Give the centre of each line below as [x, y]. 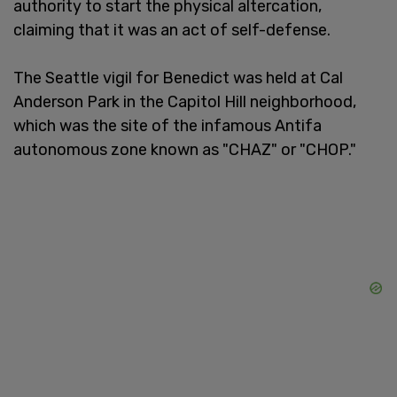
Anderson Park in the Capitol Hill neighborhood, [185, 101]
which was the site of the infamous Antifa [167, 125]
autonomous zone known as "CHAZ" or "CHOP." [185, 149]
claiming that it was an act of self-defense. [172, 30]
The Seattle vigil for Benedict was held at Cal [178, 78]
